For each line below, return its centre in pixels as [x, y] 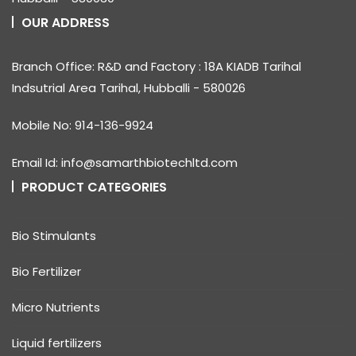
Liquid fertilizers [57, 342]
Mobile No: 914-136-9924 [83, 125]
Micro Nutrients [56, 307]
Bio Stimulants [54, 235]
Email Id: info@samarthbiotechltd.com [125, 162]
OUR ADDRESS [66, 22]
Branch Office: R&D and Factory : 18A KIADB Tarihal [157, 66]
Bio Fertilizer [46, 271]
